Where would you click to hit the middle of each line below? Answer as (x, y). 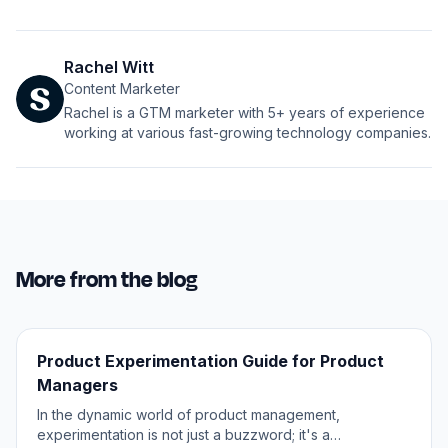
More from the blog (106, 280)
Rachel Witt (109, 67)
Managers (77, 385)
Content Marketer (122, 88)
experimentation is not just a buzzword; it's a (183, 434)
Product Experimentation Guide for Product (210, 361)
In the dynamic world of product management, (188, 414)
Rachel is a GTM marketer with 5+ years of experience (244, 112)
